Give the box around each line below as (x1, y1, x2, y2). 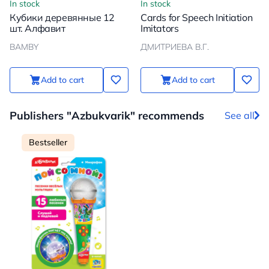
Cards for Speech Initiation (141, 11, 253, 23)
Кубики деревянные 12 (10, 11, 115, 23)
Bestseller (29, 136, 67, 148)
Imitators (141, 22, 179, 34)
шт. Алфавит (10, 22, 65, 34)
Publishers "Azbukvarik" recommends (10, 108, 204, 122)
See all (225, 109, 255, 122)
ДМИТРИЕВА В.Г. (141, 41, 209, 52)
